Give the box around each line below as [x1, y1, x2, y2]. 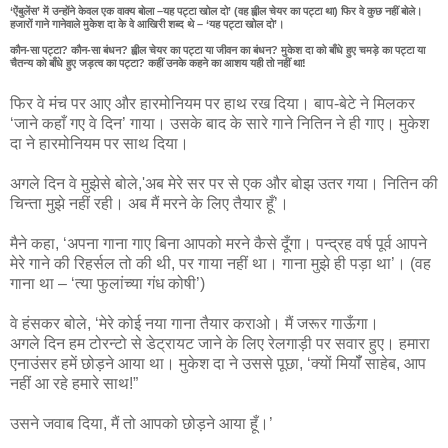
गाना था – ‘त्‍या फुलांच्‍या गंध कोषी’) [10, 275, 205, 293]
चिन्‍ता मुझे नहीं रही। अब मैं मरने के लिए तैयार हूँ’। [10, 195, 289, 213]
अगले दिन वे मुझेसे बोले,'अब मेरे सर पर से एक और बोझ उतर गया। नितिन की [10, 175, 438, 193]
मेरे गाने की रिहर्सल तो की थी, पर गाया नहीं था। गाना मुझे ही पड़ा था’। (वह [10, 255, 431, 273]
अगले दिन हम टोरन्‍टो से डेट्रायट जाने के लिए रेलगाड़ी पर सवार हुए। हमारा [10, 335, 430, 353]
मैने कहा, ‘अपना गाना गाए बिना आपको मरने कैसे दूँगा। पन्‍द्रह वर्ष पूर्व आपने [10, 235, 427, 253]
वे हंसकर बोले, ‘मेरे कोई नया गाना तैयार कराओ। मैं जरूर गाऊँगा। [10, 315, 379, 333]
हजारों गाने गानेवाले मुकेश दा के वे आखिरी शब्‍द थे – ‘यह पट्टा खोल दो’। [10, 17, 284, 30]
